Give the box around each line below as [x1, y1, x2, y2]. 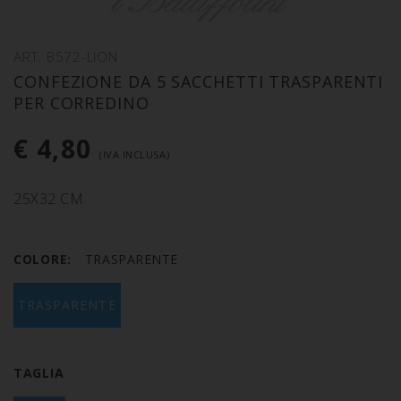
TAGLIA [13, 364, 64, 382]
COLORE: [13, 251, 72, 269]
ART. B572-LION [13, 47, 118, 66]
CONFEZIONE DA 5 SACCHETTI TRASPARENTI [13, 71, 384, 93]
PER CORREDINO [13, 92, 149, 115]
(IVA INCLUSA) [98, 148, 170, 162]
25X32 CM [13, 189, 84, 209]
